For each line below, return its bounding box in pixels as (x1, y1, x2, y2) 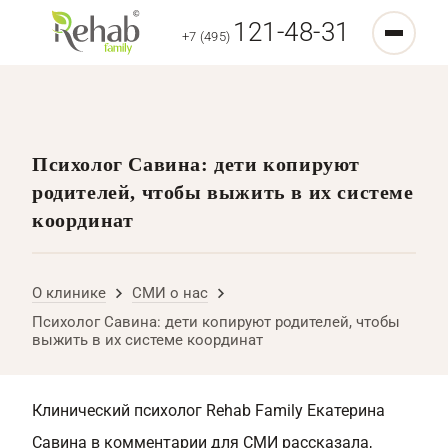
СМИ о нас (132, 284, 208, 302)
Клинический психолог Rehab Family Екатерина (32, 401, 385, 420)
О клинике (32, 284, 106, 302)
